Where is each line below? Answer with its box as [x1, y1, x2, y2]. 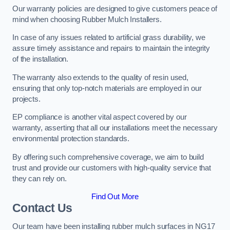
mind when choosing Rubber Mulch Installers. [12, 15, 164, 24]
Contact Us [12, 201, 72, 215]
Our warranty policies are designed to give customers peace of [12, 4, 218, 13]
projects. [12, 94, 41, 103]
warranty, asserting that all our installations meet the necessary [12, 124, 218, 132]
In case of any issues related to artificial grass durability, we [12, 33, 205, 42]
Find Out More [91, 193, 139, 201]
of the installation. [12, 55, 70, 64]
